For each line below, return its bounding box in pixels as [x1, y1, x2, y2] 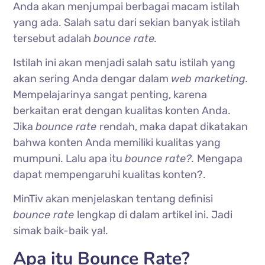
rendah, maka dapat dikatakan [99, 119, 248, 133]
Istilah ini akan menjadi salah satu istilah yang [13, 56, 236, 69]
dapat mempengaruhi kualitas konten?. [13, 167, 209, 181]
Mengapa [197, 151, 243, 165]
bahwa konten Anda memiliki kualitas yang [13, 135, 221, 149]
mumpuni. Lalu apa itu [13, 151, 125, 165]
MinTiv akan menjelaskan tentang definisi [13, 192, 214, 205]
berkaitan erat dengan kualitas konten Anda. [13, 104, 231, 117]
